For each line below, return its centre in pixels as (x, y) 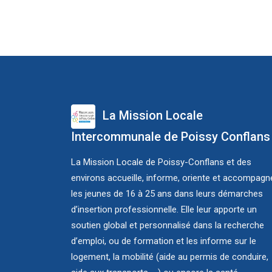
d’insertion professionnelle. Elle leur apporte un (164, 210)
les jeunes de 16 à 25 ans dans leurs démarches (167, 194)
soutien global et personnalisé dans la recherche (168, 226)
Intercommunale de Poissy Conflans (171, 137)
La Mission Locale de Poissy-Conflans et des (161, 162)
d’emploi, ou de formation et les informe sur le (164, 241)
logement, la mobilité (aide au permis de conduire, (170, 257)
